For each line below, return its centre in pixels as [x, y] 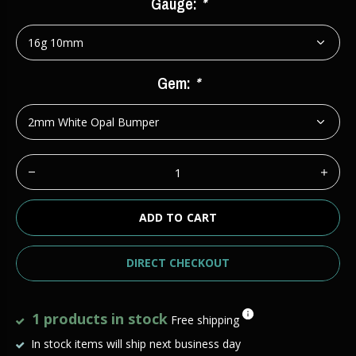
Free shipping [205, 320]
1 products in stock [98, 319]
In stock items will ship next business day [134, 344]
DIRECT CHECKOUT [178, 263]
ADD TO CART [178, 217]
